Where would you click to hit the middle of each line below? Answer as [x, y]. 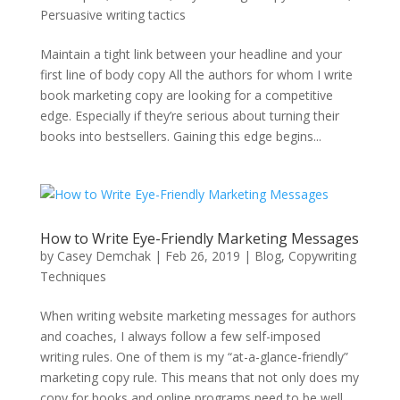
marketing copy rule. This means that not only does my [199, 377]
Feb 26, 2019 [202, 256]
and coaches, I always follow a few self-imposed [180, 336]
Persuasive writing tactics [112, 15]
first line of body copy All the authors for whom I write [196, 75]
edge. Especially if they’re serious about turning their [189, 116]
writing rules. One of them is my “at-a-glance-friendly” [194, 357]
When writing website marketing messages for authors [198, 316]
